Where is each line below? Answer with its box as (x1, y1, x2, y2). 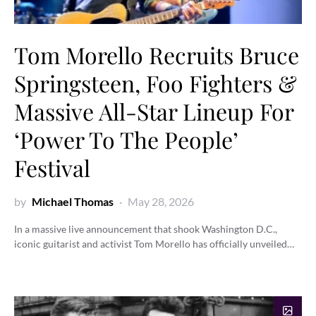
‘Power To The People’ (14, 123, 238, 154)
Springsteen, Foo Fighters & (14, 67, 297, 98)
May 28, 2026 (128, 194, 194, 208)
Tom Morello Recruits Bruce (14, 39, 299, 70)
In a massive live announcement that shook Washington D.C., (14, 222, 277, 235)
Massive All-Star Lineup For (14, 95, 293, 126)
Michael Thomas (32, 194, 114, 208)
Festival (14, 152, 90, 183)
